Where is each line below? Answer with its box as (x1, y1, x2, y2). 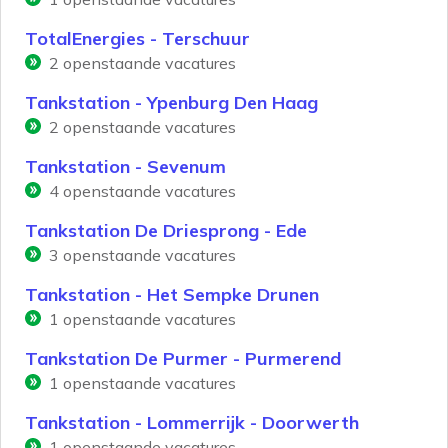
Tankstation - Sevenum (25, 155, 226, 179)
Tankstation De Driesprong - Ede (25, 219, 307, 243)
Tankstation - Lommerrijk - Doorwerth (25, 411, 359, 435)
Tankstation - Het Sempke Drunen (25, 283, 319, 307)
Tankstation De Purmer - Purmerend (25, 347, 341, 371)
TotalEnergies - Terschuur (25, 27, 250, 51)
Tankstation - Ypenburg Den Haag (25, 91, 318, 115)
